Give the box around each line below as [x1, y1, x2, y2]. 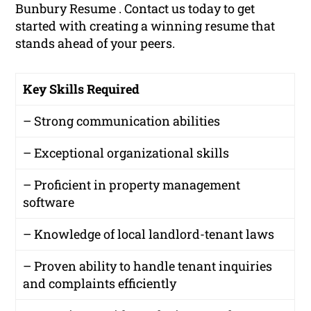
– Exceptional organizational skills [23, 144, 230, 161]
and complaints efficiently [23, 274, 177, 292]
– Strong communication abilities [23, 112, 221, 129]
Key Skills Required [23, 80, 140, 97]
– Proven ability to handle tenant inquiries [23, 257, 273, 274]
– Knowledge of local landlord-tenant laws [23, 225, 275, 242]
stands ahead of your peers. [15, 34, 176, 51]
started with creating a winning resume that [15, 17, 276, 34]
